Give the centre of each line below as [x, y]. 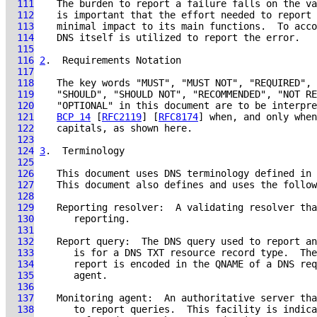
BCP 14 [74, 117]
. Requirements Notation [113, 60]
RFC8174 [178, 117]
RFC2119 [122, 117]
